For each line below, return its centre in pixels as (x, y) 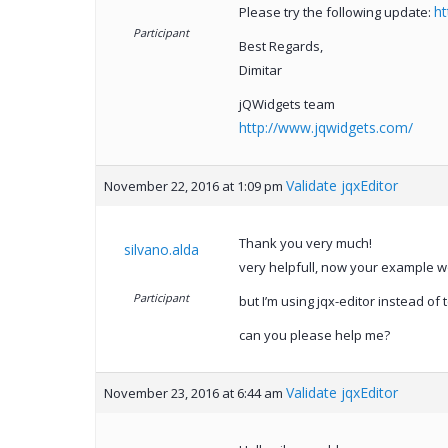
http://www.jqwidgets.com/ (325, 128)
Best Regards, (280, 46)
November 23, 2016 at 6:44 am (193, 393)
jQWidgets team (286, 104)
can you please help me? (314, 335)
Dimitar (260, 70)
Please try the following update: (336, 12)
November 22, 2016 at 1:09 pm (193, 186)
